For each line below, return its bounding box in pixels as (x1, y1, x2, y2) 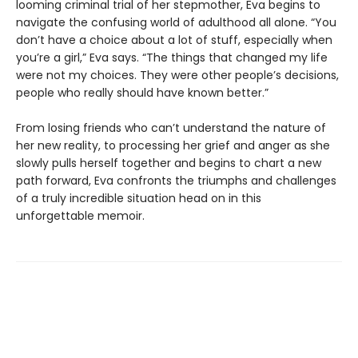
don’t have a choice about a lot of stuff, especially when (16, 32, 332, 49)
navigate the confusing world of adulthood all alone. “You (16, 14, 336, 31)
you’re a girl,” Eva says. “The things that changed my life (16, 50, 328, 66)
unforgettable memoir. (16, 208, 145, 225)
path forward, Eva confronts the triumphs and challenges (16, 173, 336, 189)
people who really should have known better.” (16, 85, 268, 101)
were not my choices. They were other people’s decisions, (16, 67, 339, 84)
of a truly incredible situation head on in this (16, 190, 261, 207)
